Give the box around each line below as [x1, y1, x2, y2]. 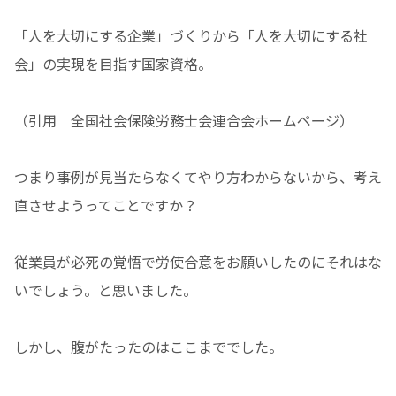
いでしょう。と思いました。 [14, 279, 197, 301]
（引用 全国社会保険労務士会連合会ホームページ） [14, 110, 354, 132]
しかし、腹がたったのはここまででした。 [14, 336, 283, 358]
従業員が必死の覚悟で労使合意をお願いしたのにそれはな [14, 251, 382, 273]
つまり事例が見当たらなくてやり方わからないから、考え [14, 166, 382, 188]
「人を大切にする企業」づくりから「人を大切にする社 [14, 25, 368, 47]
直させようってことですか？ [14, 194, 197, 217]
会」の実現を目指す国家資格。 [14, 53, 212, 75]
